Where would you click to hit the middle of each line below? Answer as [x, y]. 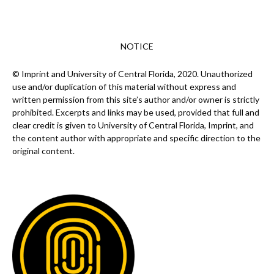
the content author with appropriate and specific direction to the [136, 138]
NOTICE [137, 46]
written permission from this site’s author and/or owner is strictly [136, 100]
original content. [43, 151]
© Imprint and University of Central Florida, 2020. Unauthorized [132, 74]
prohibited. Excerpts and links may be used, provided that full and [136, 113]
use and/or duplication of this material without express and [124, 87]
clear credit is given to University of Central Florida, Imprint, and [133, 125]
